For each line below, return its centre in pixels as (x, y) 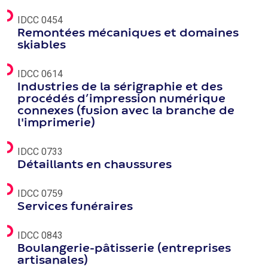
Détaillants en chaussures (95, 165)
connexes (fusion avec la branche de (126, 111)
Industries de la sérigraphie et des (120, 87)
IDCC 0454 (40, 20)
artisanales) (53, 261)
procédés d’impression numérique (121, 99)
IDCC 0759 (40, 194)
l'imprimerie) (56, 123)
